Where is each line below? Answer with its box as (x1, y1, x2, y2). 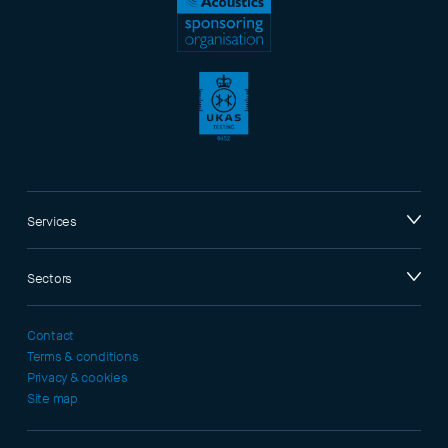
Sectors (26, 271, 73, 288)
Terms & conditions (26, 349, 139, 366)
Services (26, 214, 77, 231)
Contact (26, 328, 75, 345)
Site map (26, 391, 78, 408)
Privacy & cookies (26, 370, 128, 387)
